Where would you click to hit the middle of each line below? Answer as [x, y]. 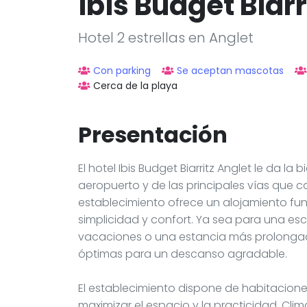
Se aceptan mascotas [230, 70]
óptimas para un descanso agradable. [183, 254]
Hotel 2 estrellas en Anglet [166, 37]
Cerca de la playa [135, 85]
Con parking [122, 70]
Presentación [153, 134]
